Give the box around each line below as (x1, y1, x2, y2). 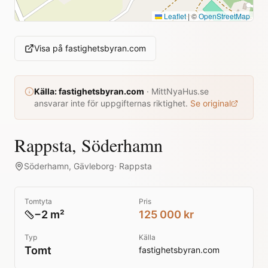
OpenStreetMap (199, 11, 250, 21)
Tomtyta (25, 197, 52, 206)
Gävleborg (74, 161, 114, 171)
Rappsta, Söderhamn (14, 133, 163, 157)
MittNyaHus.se (151, 86, 209, 96)
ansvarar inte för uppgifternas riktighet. (34, 98, 188, 108)
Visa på (34, 43, 65, 53)
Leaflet (162, 11, 186, 21)
